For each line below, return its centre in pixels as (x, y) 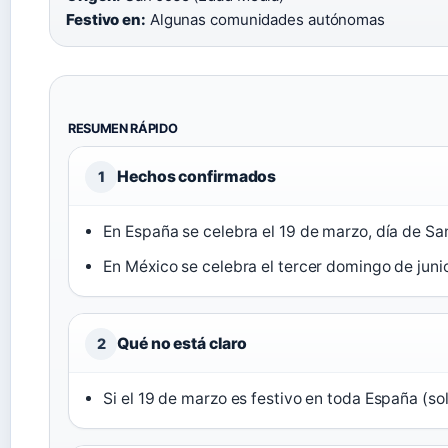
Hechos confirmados (197, 177)
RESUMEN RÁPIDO (123, 129)
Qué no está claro (182, 344)
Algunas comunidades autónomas (265, 20)
